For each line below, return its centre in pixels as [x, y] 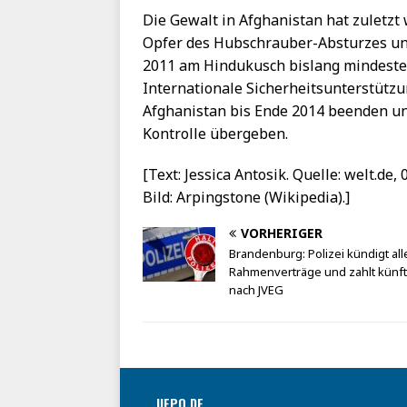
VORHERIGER [282, 233]
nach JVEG [256, 290]
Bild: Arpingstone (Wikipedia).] [246, 198]
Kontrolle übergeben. [215, 134]
